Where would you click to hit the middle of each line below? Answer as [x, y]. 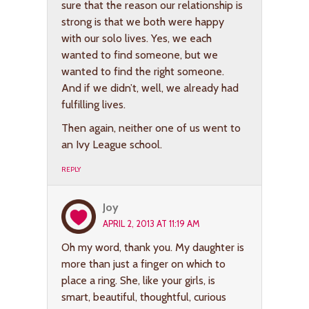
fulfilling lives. [93, 104]
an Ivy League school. [112, 144]
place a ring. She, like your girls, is [138, 280]
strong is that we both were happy [143, 21]
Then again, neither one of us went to [151, 128]
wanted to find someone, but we [140, 54]
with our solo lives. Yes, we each [137, 38]
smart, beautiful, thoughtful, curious [144, 297]
